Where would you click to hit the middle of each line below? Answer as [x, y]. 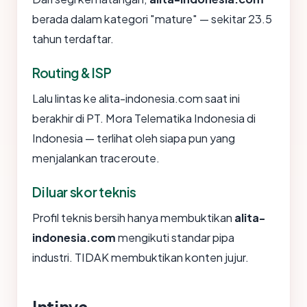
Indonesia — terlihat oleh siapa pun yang [134, 138]
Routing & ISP [72, 73]
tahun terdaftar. [73, 39]
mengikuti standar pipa [175, 238]
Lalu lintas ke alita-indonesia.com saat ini [136, 99]
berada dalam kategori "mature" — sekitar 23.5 [152, 19]
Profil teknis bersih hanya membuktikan [133, 218]
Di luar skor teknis [84, 192]
